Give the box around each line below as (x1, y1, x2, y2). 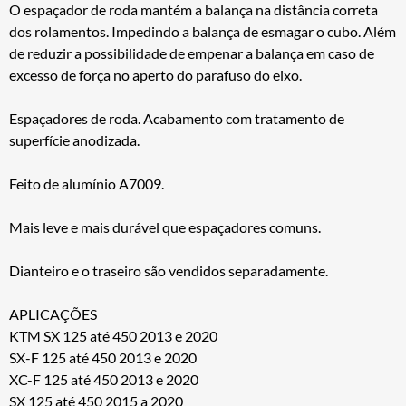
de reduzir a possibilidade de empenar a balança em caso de (9, 43, 374, 62)
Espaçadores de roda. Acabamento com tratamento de (9, 109, 344, 127)
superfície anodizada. (9, 130, 140, 149)
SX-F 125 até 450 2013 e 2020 (9, 348, 197, 366)
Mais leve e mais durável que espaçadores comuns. (9, 217, 321, 236)
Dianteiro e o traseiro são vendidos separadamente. (9, 261, 328, 279)
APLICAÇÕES (9, 304, 97, 323)
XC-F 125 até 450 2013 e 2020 (9, 370, 198, 388)
